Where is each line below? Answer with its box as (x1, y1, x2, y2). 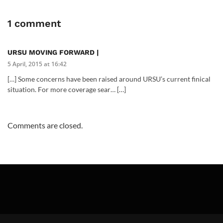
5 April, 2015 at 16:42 (7, 59, 67, 68)
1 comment (7, 17, 61, 29)
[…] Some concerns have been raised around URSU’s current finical (7, 74, 211, 83)
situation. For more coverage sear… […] (7, 85, 126, 94)
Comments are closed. (7, 120, 83, 130)
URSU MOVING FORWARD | (7, 48, 99, 56)
